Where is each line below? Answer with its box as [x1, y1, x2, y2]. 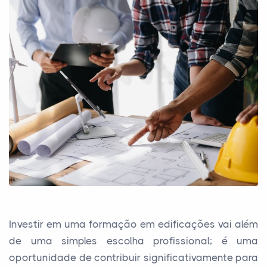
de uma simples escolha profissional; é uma [9, 235, 258, 247]
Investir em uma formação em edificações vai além [9, 218, 258, 230]
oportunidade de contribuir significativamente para [9, 252, 258, 263]
